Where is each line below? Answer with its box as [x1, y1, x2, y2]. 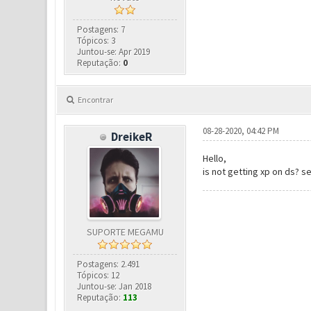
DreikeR [111, 129, 153, 144]
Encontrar [77, 94, 113, 105]
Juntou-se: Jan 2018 [77, 280, 152, 292]
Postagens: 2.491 [77, 258, 140, 270]
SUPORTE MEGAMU [86, 226, 164, 238]
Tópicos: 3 [77, 35, 116, 47]
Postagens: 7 [77, 24, 126, 35]
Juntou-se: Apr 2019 [77, 46, 151, 58]
